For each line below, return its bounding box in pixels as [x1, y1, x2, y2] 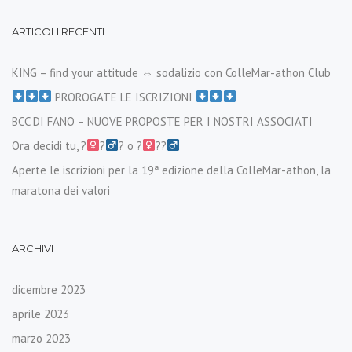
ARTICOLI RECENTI [12, 24, 104, 38]
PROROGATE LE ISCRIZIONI [52, 89, 196, 104]
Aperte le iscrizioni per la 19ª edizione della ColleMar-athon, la [12, 162, 331, 178]
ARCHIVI [12, 241, 53, 255]
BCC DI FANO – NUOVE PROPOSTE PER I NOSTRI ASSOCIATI [12, 113, 313, 129]
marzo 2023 [12, 330, 71, 346]
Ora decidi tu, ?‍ [12, 137, 86, 153]
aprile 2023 [12, 306, 69, 321]
